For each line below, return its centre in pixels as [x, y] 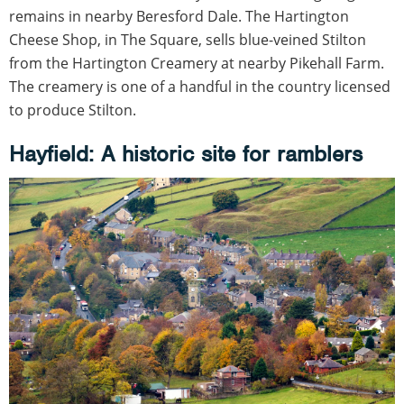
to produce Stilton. [73, 110]
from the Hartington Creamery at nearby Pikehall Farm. [197, 64]
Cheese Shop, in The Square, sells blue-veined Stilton [188, 40]
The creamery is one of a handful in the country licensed [200, 87]
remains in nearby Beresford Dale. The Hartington [179, 17]
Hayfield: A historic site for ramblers [186, 154]
